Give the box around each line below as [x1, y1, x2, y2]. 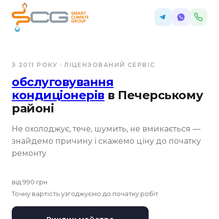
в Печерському [104, 88, 203, 102]
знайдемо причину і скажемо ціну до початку [12, 136, 201, 146]
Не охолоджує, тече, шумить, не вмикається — [12, 124, 200, 133]
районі [12, 101, 54, 115]
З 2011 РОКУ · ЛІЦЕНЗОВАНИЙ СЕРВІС [12, 61, 155, 68]
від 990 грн [12, 178, 47, 186]
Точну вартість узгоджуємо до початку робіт [12, 190, 158, 197]
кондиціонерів [12, 88, 105, 102]
